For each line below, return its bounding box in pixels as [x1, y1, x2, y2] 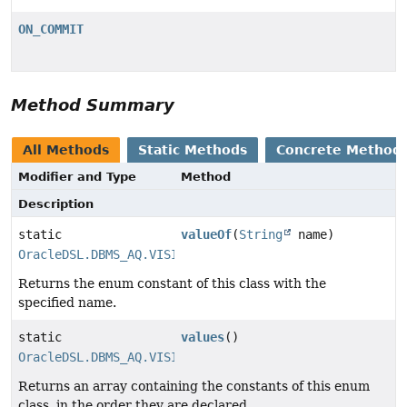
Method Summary [11, 95, 174, 115]
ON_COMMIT [18, 22, 84, 37]
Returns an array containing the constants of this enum [18, 379, 370, 394]
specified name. [18, 295, 116, 311]
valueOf [181, 227, 233, 243]
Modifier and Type [18, 170, 136, 184]
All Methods [23, 143, 109, 158]
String [239, 227, 283, 243]
